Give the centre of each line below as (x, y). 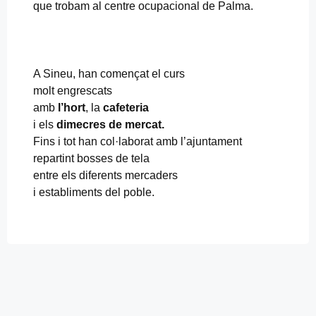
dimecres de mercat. (110, 124)
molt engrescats (73, 90)
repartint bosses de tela (91, 158)
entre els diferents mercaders (105, 175)
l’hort (72, 107)
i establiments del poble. (94, 192)
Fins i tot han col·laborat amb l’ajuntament (138, 141)
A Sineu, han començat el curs (109, 73)
